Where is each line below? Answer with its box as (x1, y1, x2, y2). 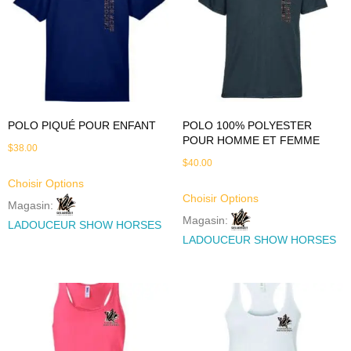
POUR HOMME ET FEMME (182, 133, 320, 147)
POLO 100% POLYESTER (182, 118, 312, 132)
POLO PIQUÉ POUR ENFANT (8, 118, 156, 132)
